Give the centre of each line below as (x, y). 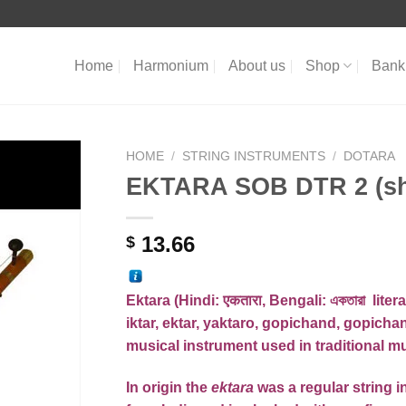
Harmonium (170, 66)
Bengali (295, 300)
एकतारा (242, 300)
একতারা (349, 300)
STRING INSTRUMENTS (254, 156)
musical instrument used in (221, 345)
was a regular (303, 387)
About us (256, 66)
